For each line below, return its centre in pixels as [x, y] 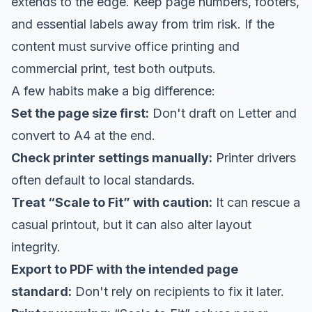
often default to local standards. [103, 180]
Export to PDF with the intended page [125, 269]
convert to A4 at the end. [83, 135]
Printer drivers [254, 157]
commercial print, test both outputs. [114, 68]
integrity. [36, 247]
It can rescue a [256, 202]
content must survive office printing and [125, 46]
